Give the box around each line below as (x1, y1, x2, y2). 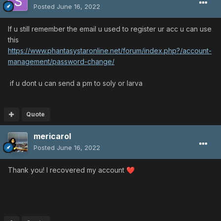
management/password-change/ (8, 57, 114, 66)
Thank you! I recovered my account (8, 166, 126, 175)
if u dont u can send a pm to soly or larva (8, 79, 143, 88)
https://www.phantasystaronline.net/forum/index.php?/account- (8, 46, 212, 55)
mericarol (34, 131, 71, 142)
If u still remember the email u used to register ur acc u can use (8, 25, 212, 34)
